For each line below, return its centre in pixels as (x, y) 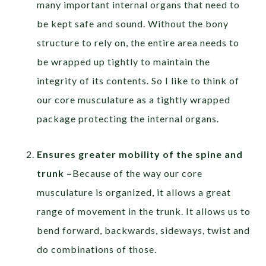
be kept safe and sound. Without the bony (133, 24)
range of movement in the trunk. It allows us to (144, 211)
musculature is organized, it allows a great (134, 192)
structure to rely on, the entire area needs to (138, 43)
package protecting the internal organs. (128, 119)
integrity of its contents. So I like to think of (138, 81)
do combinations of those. (97, 249)
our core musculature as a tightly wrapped (134, 100)
